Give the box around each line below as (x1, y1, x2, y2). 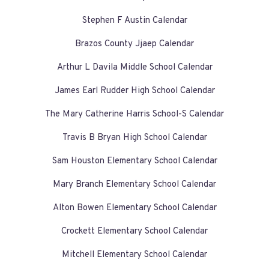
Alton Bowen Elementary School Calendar (52, 202, 217, 214)
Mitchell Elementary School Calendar (62, 249, 207, 261)
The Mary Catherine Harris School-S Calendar (45, 109, 224, 121)
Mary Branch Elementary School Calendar (53, 179, 216, 191)
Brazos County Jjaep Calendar (75, 38, 194, 50)
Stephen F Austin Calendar (82, 15, 187, 27)
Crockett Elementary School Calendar (61, 226, 208, 238)
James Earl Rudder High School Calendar (54, 85, 215, 97)
